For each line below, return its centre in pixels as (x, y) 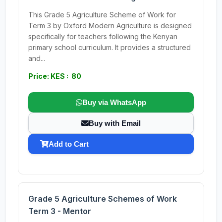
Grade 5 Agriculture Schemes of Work (103, 199)
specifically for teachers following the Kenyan (103, 36)
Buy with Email (115, 123)
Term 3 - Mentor (60, 211)
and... (37, 58)
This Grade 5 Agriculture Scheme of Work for (102, 15)
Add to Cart (69, 144)
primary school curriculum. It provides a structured (110, 47)
